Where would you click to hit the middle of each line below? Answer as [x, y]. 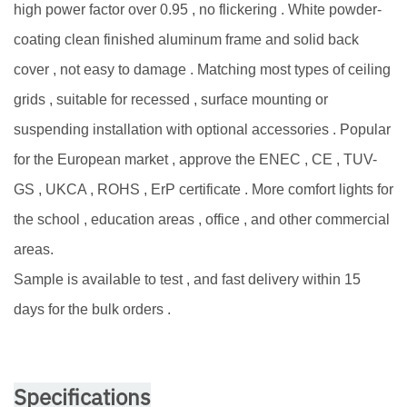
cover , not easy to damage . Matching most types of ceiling [202, 69]
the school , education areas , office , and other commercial [202, 219]
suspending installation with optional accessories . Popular [202, 129]
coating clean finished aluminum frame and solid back [186, 39]
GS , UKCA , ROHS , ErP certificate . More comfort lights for [203, 189]
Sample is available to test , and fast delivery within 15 [187, 279]
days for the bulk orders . [92, 309]
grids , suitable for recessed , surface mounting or [171, 99]
